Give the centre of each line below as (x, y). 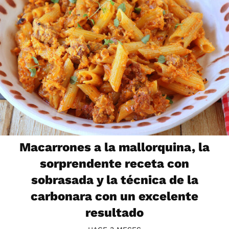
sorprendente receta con (114, 163)
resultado (114, 212)
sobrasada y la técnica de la (114, 180)
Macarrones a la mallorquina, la (114, 147)
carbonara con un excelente (114, 196)
